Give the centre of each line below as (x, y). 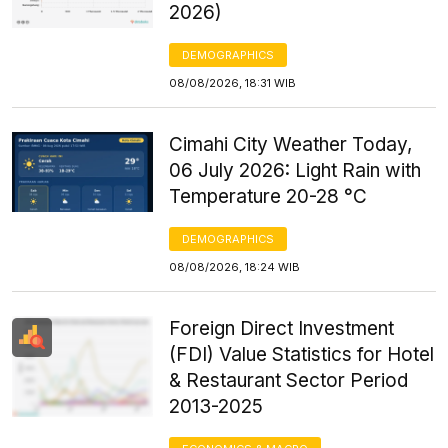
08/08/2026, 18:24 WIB (235, 267)
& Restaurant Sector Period (289, 381)
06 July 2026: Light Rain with (295, 171)
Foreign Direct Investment (282, 329)
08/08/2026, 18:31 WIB (233, 83)
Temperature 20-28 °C (268, 197)
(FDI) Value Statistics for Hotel (302, 355)
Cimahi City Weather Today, (291, 145)
